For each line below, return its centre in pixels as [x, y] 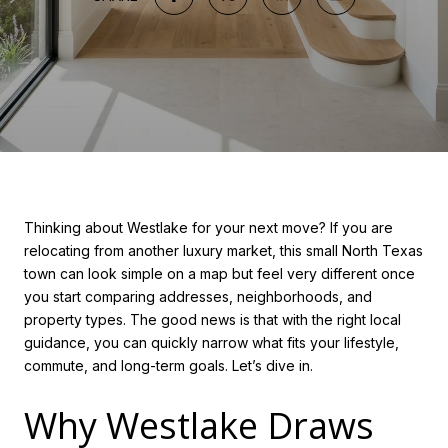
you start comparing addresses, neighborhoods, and [198, 296]
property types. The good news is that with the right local [212, 319]
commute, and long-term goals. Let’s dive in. [168, 365]
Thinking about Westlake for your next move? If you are [208, 227]
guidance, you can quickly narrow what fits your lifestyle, [211, 342]
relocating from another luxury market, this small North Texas [223, 250]
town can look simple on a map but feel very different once [219, 273]
